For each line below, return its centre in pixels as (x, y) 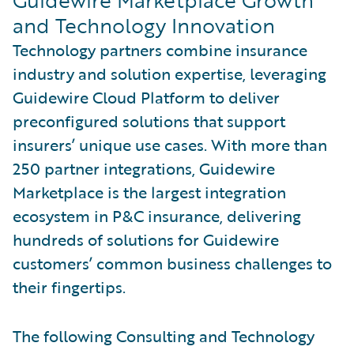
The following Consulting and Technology (164, 335)
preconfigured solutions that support (149, 121)
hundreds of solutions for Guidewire (146, 239)
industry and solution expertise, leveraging (169, 73)
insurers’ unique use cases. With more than (170, 144)
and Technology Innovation (144, 25)
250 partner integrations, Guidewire (144, 168)
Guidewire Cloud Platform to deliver (146, 97)
